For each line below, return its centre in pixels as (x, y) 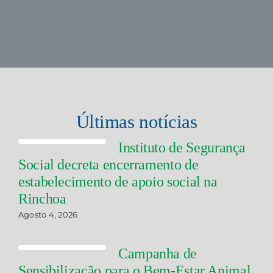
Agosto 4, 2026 (48, 214)
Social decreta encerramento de (108, 165)
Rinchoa (42, 199)
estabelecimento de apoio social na (118, 182)
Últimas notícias (136, 122)
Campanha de (158, 253)
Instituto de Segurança (182, 147)
